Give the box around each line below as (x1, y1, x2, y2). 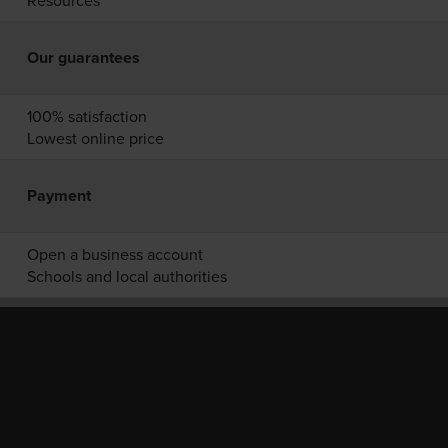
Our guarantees (26, 46, 140, 69)
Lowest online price (26, 127, 164, 149)
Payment (26, 184, 91, 207)
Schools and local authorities (26, 265, 227, 287)
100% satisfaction (26, 105, 147, 127)
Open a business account (26, 243, 203, 265)
